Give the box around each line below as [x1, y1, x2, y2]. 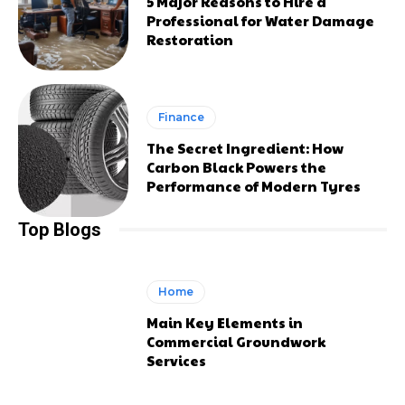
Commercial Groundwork [146, 332, 326, 352]
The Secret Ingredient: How [146, 137, 344, 157]
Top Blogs [18, 218, 101, 240]
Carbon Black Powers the [146, 156, 327, 176]
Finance [158, 109, 205, 124]
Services [146, 351, 207, 371]
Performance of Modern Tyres [146, 175, 362, 195]
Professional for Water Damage [146, 10, 375, 30]
